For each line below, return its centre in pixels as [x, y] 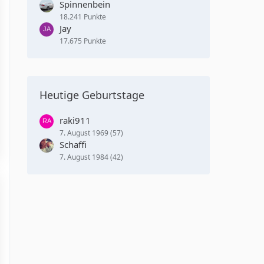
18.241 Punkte [83, 16]
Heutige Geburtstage [92, 95]
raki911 [75, 120]
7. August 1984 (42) [91, 157]
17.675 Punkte [83, 41]
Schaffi [73, 144]
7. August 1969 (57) [91, 133]
